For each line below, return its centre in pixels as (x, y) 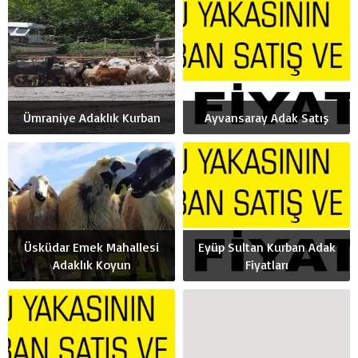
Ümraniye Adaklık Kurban (91, 118)
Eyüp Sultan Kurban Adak (267, 247)
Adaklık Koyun (91, 265)
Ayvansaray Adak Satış (267, 118)
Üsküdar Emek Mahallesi (91, 247)
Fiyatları (267, 265)
